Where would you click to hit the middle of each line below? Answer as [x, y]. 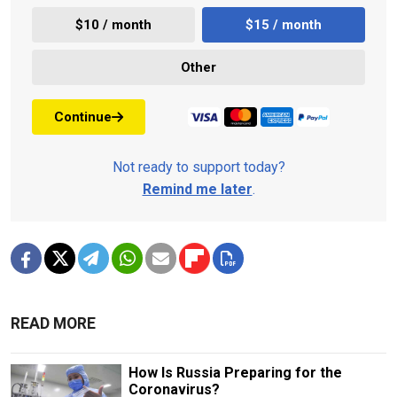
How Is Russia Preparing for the [235, 373]
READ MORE [53, 324]
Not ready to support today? [198, 167]
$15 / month [284, 24]
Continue [83, 117]
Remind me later [197, 190]
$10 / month [113, 24]
